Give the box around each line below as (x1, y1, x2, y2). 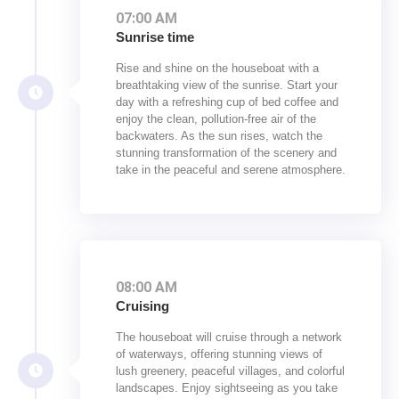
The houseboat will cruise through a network (116, 330, 342, 345)
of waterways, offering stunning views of (116, 347, 322, 362)
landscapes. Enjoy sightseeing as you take (116, 381, 338, 395)
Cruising (116, 298, 169, 314)
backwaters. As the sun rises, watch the (116, 129, 322, 143)
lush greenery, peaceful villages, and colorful (116, 364, 345, 379)
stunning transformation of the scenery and (116, 146, 337, 160)
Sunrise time (116, 29, 194, 45)
